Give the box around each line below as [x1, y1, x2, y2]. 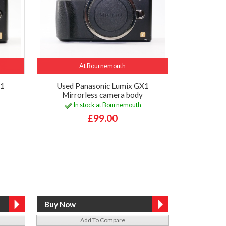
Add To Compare [80, 216, 125, 224]
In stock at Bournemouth [72, 101, 141, 109]
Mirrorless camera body [62, 90, 143, 99]
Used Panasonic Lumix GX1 [56, 81, 149, 90]
